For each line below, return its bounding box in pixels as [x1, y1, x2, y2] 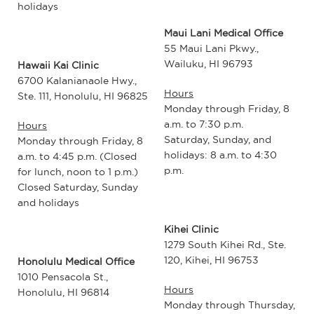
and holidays [18, 196, 79, 210]
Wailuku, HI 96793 [164, 57, 253, 70]
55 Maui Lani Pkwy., [164, 41, 259, 55]
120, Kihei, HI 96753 [164, 253, 259, 266]
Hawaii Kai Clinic [18, 59, 99, 72]
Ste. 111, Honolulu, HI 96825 [18, 90, 148, 103]
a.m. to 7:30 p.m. [164, 117, 243, 130]
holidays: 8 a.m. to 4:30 [164, 148, 277, 161]
